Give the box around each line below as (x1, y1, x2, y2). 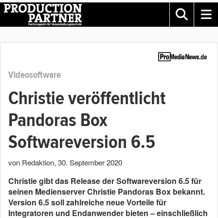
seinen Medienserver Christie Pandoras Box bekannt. (8, 186, 205, 197)
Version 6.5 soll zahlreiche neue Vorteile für (8, 197, 166, 208)
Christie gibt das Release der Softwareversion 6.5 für (8, 175, 201, 186)
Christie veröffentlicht (8, 87, 165, 109)
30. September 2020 (58, 157, 122, 167)
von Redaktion (8, 157, 54, 167)
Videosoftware (8, 69, 61, 81)
